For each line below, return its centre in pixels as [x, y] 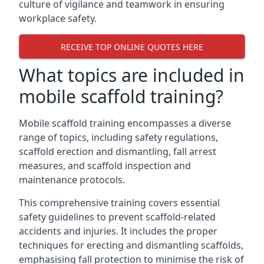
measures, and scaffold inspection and [105, 166]
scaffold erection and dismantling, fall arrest [118, 151]
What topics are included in [132, 75]
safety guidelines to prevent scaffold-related [117, 217]
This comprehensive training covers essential [119, 203]
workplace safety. [58, 18]
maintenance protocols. [72, 180]
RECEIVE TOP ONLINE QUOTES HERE [132, 47]
